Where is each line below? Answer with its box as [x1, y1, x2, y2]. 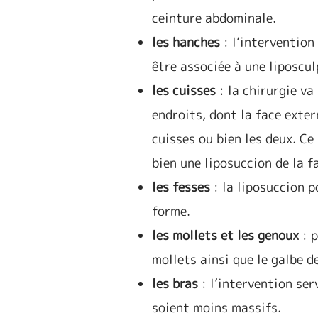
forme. [152, 202, 191, 220]
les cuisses [152, 82, 216, 99]
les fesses [152, 178, 211, 196]
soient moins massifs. [152, 299, 285, 317]
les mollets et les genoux [152, 226, 303, 244]
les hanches [152, 33, 221, 51]
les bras [152, 275, 199, 292]
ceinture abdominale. [152, 9, 277, 27]
